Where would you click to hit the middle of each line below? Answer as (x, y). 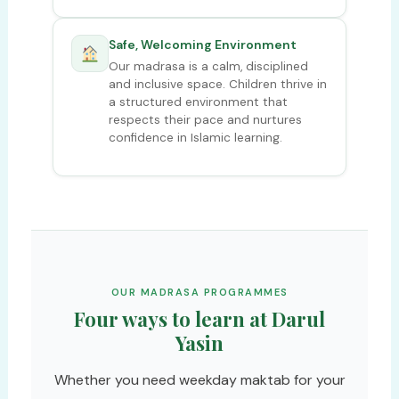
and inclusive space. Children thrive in (217, 84)
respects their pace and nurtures (205, 120)
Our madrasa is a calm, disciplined (208, 66)
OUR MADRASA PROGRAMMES (199, 292)
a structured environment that (198, 102)
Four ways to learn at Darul (199, 318)
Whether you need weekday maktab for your (199, 379)
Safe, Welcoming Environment (202, 45)
